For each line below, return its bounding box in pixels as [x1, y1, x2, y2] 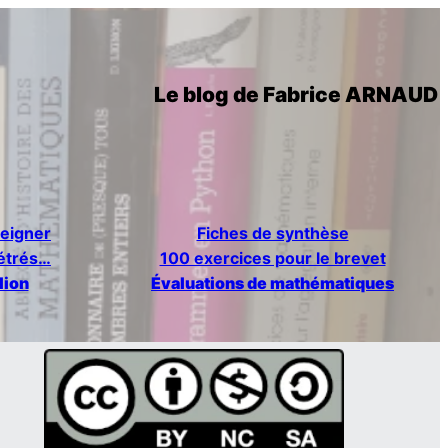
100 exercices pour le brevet [159, 247, 386, 268]
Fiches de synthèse [196, 222, 349, 243]
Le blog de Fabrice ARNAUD [153, 81, 438, 107]
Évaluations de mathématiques [151, 272, 394, 293]
